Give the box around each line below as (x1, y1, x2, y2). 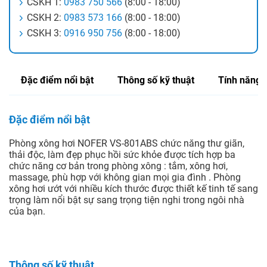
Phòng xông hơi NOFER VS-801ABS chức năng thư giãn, (9, 138, 244, 150)
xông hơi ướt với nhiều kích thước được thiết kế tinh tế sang (9, 183, 258, 195)
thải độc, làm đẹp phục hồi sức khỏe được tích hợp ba (9, 149, 235, 161)
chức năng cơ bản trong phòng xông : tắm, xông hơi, (9, 160, 228, 172)
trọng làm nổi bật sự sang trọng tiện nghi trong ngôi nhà (9, 194, 244, 206)
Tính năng (218, 74, 261, 86)
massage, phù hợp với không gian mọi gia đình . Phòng (9, 172, 241, 184)
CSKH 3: (27, 27, 64, 39)
